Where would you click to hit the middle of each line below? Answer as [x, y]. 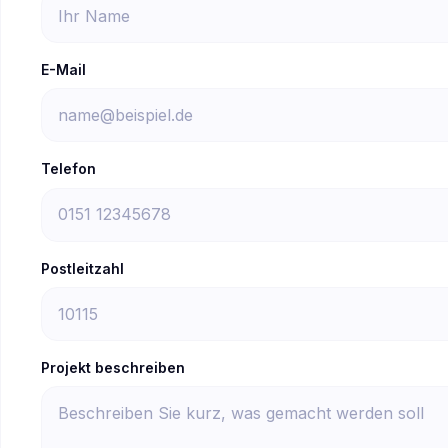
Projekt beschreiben [113, 368]
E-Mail [63, 70]
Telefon [68, 169]
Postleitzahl [82, 268]
